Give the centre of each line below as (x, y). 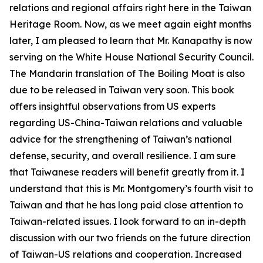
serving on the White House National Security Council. (131, 57)
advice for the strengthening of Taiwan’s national (121, 139)
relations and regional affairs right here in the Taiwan (130, 8)
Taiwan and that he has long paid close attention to (126, 205)
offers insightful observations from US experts (112, 106)
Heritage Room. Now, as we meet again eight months (130, 24)
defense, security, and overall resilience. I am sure (123, 156)
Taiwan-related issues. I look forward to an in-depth (128, 221)
